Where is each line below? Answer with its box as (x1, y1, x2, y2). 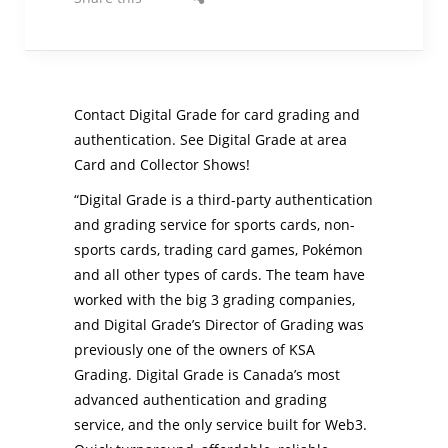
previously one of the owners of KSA (74, 340, 315, 359)
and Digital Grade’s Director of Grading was (74, 315, 364, 334)
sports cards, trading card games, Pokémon (74, 240, 363, 259)
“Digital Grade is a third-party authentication (74, 190, 373, 209)
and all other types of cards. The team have (74, 265, 365, 284)
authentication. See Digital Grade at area (74, 130, 347, 149)
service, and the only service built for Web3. (74, 415, 367, 434)
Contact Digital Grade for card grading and (74, 105, 360, 124)
